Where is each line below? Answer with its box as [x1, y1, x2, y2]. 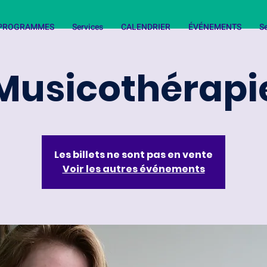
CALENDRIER [121, 21, 170, 33]
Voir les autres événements [62, 162, 205, 176]
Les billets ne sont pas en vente [54, 148, 213, 162]
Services [72, 21, 103, 33]
